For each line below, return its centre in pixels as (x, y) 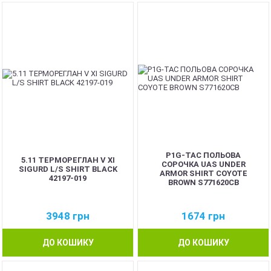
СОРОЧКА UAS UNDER (203, 164)
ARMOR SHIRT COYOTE (203, 173)
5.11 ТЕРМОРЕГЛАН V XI (68, 160)
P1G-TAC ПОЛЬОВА (203, 155)
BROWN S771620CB (203, 182)
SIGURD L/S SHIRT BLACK (68, 169)
